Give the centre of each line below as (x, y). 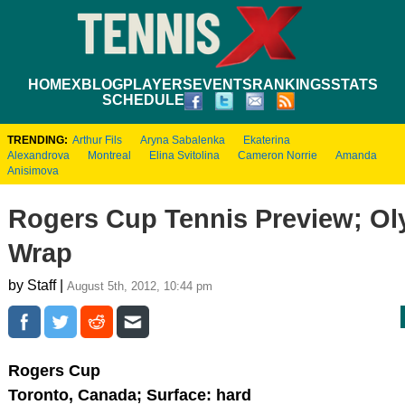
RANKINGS (291, 84)
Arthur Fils (97, 140)
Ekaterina (267, 140)
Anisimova (33, 170)
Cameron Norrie (278, 155)
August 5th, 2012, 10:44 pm (139, 286)
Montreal (109, 155)
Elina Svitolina (184, 155)
